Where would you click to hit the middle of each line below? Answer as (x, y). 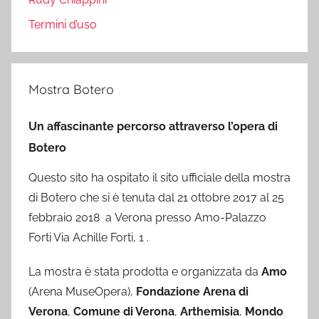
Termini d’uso (63, 24)
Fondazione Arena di (192, 292)
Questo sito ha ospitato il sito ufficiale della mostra (159, 178)
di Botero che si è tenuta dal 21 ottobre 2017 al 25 (156, 198)
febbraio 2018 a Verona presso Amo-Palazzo (147, 218)
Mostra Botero (71, 89)
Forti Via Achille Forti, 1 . (89, 238)
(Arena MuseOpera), (82, 292)
